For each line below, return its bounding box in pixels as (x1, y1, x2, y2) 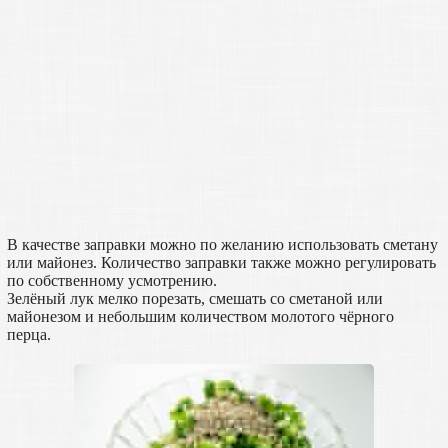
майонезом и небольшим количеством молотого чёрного (6, 307, 394, 325)
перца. (6, 325, 51, 343)
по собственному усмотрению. (6, 271, 217, 289)
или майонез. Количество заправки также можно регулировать (6, 253, 436, 271)
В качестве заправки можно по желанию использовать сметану (6, 235, 438, 253)
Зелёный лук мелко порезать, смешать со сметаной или (6, 289, 383, 307)
